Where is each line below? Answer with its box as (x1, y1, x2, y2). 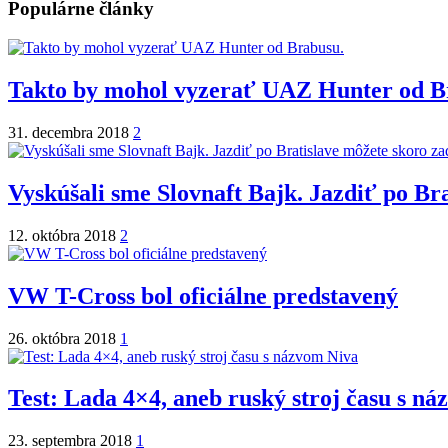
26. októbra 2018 (8, 329, 120, 347)
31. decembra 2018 (8, 123, 133, 141)
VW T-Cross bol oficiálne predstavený (8, 282, 398, 309)
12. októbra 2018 (8, 226, 120, 244)
